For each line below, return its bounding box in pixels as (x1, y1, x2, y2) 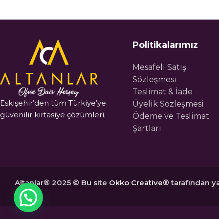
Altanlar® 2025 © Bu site (15, 177, 109, 187)
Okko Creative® (109, 177, 169, 187)
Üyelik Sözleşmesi (132, 99, 204, 109)
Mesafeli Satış (132, 62, 187, 72)
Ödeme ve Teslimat (132, 111, 210, 121)
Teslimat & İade (132, 87, 193, 96)
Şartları (132, 123, 162, 133)
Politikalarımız (132, 39, 198, 50)
